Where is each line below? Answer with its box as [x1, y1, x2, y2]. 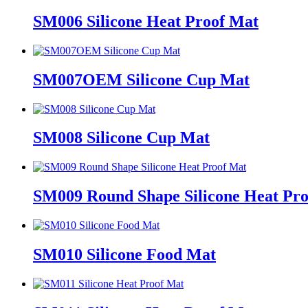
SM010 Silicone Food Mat [33, 245, 216, 264]
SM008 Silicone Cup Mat [33, 129, 210, 147]
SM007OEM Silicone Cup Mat [33, 70, 250, 89]
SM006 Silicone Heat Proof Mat [33, 12, 258, 30]
